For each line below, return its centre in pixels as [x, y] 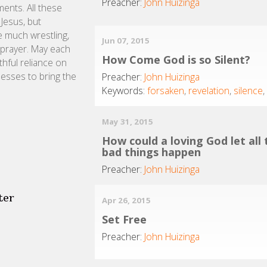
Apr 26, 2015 [127, 200]
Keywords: [124, 91]
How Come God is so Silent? [176, 60]
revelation [209, 91]
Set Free [125, 219]
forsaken [166, 91]
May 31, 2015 [128, 121]
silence [249, 91]
